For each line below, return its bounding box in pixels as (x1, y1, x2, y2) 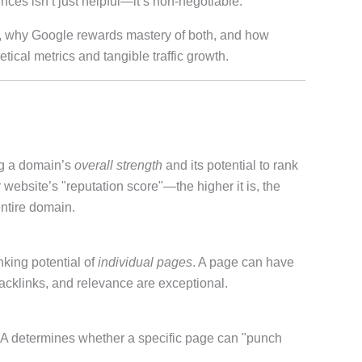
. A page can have (192, 255, 294, 270)
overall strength (74, 158, 162, 173)
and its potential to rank (162, 158, 298, 173)
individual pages (97, 255, 192, 270)
